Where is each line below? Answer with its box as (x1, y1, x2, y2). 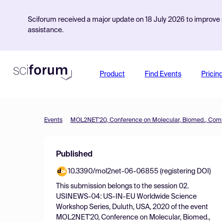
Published (56, 151, 93, 159)
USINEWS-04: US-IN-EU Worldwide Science (56, 193, 197, 200)
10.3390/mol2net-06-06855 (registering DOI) (68, 168, 211, 175)
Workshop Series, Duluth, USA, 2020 (56, 204, 169, 211)
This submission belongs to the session (56, 183, 179, 190)
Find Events (144, 71, 181, 78)
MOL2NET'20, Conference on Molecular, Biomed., (56, 214, 210, 221)
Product (99, 71, 125, 78)
